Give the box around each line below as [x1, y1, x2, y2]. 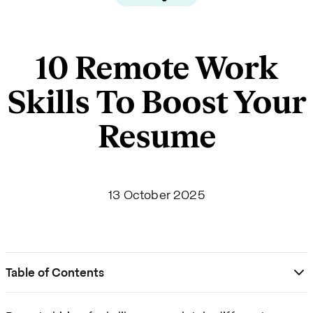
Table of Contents [6, 263, 104, 282]
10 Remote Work [35, 48, 278, 89]
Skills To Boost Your [7, 82, 306, 123]
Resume [97, 117, 216, 157]
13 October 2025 [108, 185, 205, 203]
